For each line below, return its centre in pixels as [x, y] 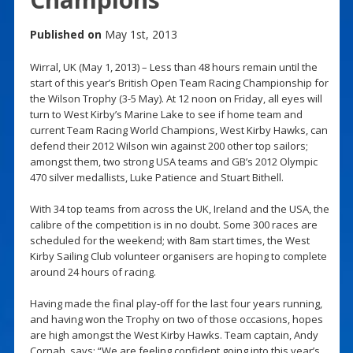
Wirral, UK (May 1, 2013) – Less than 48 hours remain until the [173, 67]
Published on [65, 34]
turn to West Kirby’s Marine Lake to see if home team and [166, 114]
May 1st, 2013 [139, 34]
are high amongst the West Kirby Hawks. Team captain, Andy [174, 334]
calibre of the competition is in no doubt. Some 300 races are [173, 224]
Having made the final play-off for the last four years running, [176, 303]
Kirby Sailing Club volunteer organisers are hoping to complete [178, 256]
